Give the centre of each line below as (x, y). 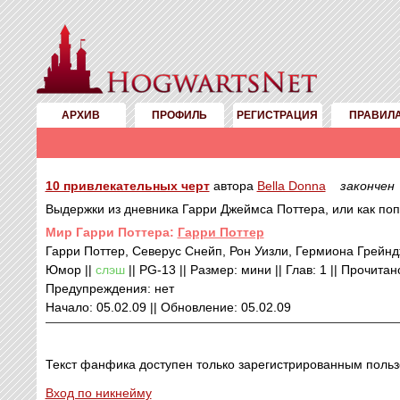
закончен (367, 186)
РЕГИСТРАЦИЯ (277, 115)
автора (233, 186)
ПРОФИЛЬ (179, 115)
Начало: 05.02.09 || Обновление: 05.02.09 (168, 307)
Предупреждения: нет (109, 288)
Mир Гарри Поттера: (111, 232)
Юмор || (70, 270)
